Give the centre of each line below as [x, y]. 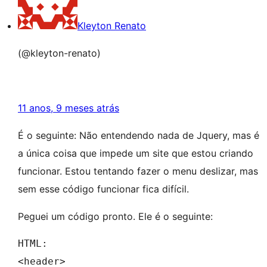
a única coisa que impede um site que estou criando [136, 153]
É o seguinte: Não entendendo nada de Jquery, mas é [139, 135]
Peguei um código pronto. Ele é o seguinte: [115, 216]
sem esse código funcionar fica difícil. [103, 189]
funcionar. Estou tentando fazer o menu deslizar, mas [138, 171]
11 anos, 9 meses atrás [69, 108]
